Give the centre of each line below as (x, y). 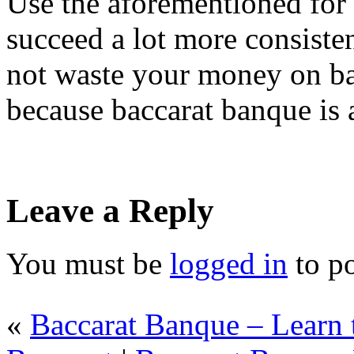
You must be (88, 263)
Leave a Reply (110, 210)
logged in (229, 263)
